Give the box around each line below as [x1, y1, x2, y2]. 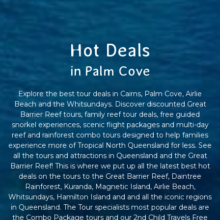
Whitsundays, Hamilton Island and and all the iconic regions [8, 192, 212, 202]
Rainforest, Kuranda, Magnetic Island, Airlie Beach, [25, 182, 195, 192]
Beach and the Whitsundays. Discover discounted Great [14, 100, 206, 109]
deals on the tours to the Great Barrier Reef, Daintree [19, 172, 201, 181]
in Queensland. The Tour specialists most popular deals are [11, 203, 209, 212]
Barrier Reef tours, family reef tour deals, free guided [20, 110, 200, 119]
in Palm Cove [70, 63, 150, 79]
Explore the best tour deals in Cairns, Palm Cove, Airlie [18, 89, 202, 99]
